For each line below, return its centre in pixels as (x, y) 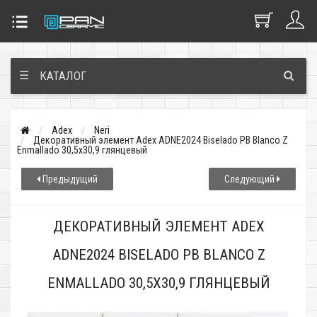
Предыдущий (69, 179)
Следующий (250, 179)
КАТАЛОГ (64, 76)
